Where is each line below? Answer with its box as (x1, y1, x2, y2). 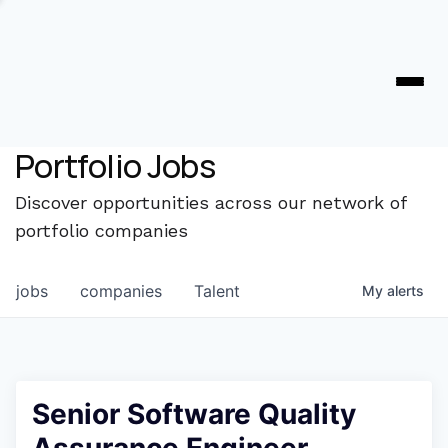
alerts (387, 282, 424, 299)
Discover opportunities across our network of (15, 192, 407, 213)
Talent (194, 281, 240, 301)
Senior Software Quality (32, 397, 356, 431)
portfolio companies (15, 220, 188, 241)
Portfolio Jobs (15, 144, 216, 188)
